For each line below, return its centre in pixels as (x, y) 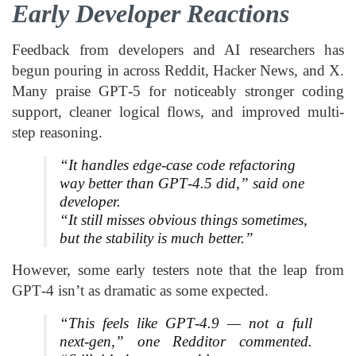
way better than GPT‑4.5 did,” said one (182, 183)
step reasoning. (57, 132)
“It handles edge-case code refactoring (178, 164)
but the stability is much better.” (157, 238)
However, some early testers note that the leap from (178, 269)
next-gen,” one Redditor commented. (186, 341)
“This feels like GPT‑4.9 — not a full (186, 323)
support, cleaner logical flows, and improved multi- (178, 111)
